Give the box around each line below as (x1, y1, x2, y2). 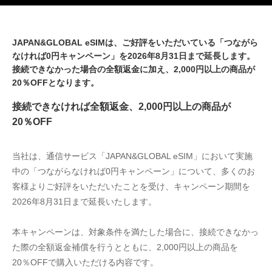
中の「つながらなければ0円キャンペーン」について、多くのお (12, 166, 255, 176)
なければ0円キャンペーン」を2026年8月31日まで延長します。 (12, 51, 255, 61)
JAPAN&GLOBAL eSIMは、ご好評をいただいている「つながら (12, 38, 258, 47)
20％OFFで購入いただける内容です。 (12, 257, 158, 267)
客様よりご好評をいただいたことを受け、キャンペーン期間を (12, 182, 250, 191)
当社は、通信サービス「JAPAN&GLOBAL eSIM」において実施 (12, 151, 253, 161)
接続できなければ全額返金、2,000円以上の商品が (12, 101, 231, 112)
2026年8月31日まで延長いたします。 (12, 197, 157, 206)
